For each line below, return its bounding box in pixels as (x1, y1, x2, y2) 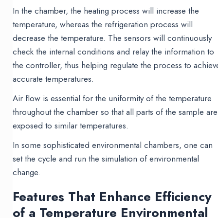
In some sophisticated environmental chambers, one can (13, 139, 213, 151)
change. (13, 166, 41, 179)
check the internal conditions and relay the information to (13, 46, 215, 58)
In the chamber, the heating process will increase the (13, 5, 200, 17)
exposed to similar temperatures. (13, 120, 129, 132)
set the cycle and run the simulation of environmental (13, 153, 200, 165)
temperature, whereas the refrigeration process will (13, 18, 193, 31)
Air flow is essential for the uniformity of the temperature (13, 92, 212, 105)
